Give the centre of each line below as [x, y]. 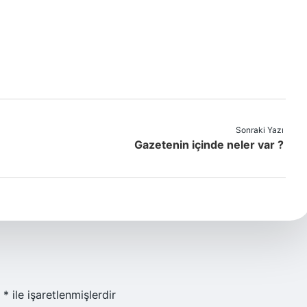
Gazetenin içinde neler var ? [209, 145]
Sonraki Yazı [260, 130]
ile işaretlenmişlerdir [62, 295]
